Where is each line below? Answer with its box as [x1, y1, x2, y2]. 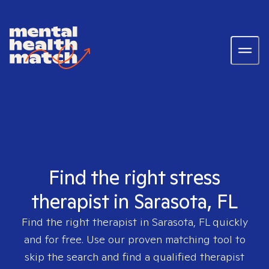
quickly [209, 215, 248, 229]
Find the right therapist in [21, 215, 152, 229]
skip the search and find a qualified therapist [25, 250, 244, 264]
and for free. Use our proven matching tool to [23, 232, 246, 246]
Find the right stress [49, 165, 220, 190]
